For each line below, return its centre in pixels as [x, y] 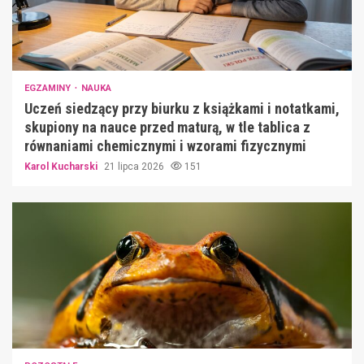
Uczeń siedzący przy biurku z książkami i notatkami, [182, 108]
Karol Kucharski [62, 166]
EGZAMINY [49, 88]
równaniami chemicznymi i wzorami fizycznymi [165, 145]
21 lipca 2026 [135, 166]
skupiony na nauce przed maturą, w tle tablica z [167, 127]
